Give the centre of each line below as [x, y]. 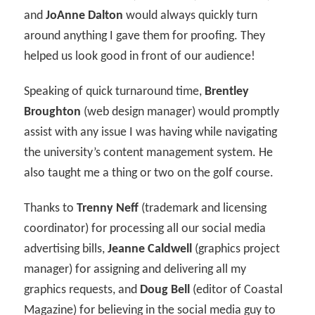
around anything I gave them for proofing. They [145, 36]
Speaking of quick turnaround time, [115, 92]
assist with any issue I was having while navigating [151, 133]
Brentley [227, 92]
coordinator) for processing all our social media [145, 229]
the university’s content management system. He [149, 153]
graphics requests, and [82, 290]
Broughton [53, 112]
